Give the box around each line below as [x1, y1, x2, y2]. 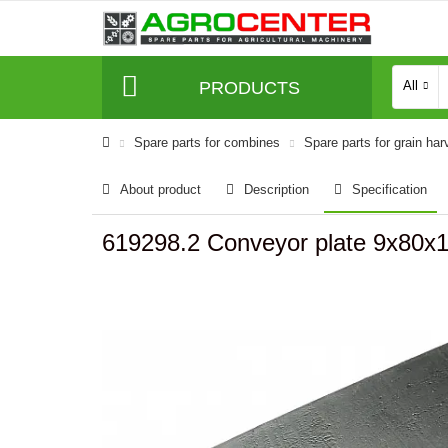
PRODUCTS [198, 77, 300, 98]
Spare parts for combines [134, 135, 280, 150]
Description [244, 182, 309, 197]
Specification [352, 182, 427, 197]
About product [120, 182, 201, 197]
